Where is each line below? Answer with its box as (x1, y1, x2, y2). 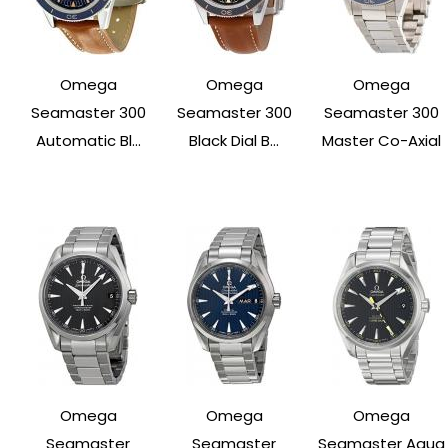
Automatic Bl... (35, 130, 141, 152)
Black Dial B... (189, 130, 279, 152)
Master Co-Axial (321, 130, 441, 152)
